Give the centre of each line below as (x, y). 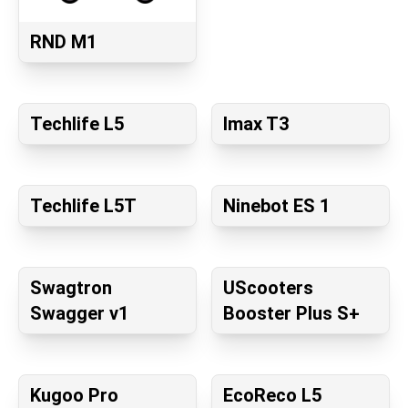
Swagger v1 (79, 313)
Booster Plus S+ (291, 313)
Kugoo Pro (74, 395)
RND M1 (63, 42)
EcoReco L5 (272, 395)
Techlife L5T (83, 206)
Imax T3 (256, 124)
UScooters (268, 288)
